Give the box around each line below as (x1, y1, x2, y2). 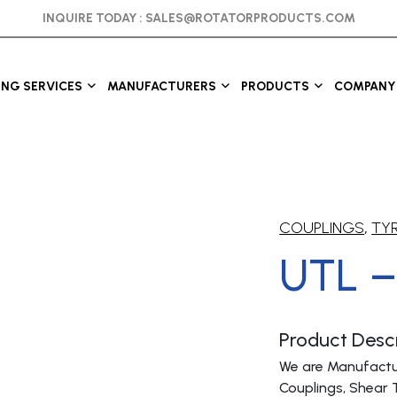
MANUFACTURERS (106, 78, 216, 94)
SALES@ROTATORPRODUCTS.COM (144, 11, 355, 26)
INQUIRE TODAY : (42, 11, 145, 26)
